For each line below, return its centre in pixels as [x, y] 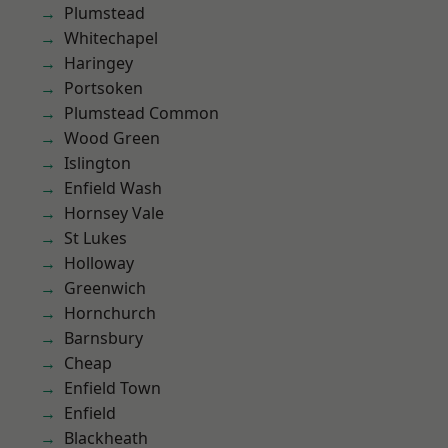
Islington [97, 163]
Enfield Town [112, 388]
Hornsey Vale [114, 213]
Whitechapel [111, 38]
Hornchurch [110, 313]
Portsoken [103, 88]
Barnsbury [103, 338]
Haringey [98, 63]
